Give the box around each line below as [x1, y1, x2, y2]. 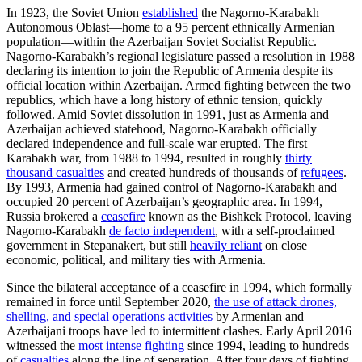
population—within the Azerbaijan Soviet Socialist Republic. [6, 34, 317, 48]
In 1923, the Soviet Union [6, 5, 142, 19]
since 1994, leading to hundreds [184, 338, 349, 352]
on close [262, 238, 307, 252]
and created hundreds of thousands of [104, 165, 301, 179]
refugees [301, 165, 343, 179]
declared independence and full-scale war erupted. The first [6, 136, 307, 150]
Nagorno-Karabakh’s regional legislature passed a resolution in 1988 [6, 48, 355, 63]
